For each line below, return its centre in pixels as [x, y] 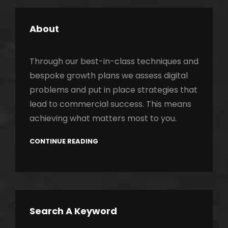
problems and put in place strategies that [113, 90]
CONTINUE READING [64, 141]
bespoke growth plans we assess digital [109, 75]
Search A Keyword [73, 211]
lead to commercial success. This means [110, 104]
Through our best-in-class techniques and [114, 61]
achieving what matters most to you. [103, 118]
